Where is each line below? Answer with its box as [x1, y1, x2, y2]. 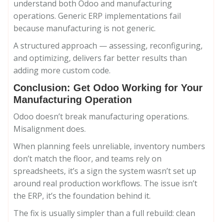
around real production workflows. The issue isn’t [13, 178, 197, 189]
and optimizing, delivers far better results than [13, 53, 187, 63]
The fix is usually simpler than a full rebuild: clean [13, 208, 195, 219]
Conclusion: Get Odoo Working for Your [13, 82, 203, 93]
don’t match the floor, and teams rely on [13, 153, 162, 164]
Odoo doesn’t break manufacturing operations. [13, 111, 189, 122]
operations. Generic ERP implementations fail [13, 10, 181, 21]
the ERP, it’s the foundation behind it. [13, 190, 151, 201]
